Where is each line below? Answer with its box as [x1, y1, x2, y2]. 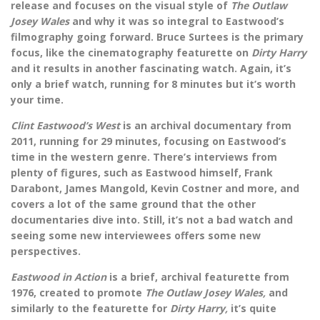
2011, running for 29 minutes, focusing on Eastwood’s [11, 134, 286, 149]
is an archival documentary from [123, 119, 291, 133]
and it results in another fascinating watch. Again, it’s [11, 61, 291, 76]
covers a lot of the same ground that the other [11, 197, 256, 211]
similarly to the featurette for [11, 301, 170, 316]
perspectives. [11, 244, 84, 259]
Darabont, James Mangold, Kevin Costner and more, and [11, 181, 299, 196]
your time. [11, 93, 64, 107]
